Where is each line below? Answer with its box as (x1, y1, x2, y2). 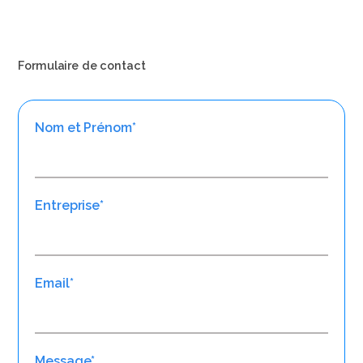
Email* (35, 275, 74, 292)
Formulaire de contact (18, 58, 146, 73)
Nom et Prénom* (35, 120, 136, 136)
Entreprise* (35, 198, 104, 214)
